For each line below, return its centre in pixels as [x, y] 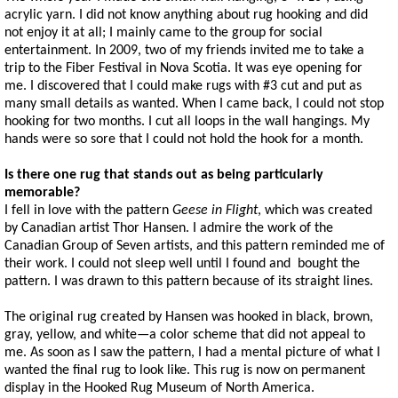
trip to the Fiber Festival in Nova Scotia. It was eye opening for [183, 69]
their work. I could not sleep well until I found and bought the [182, 264]
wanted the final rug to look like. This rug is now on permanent [185, 371]
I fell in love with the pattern [88, 211]
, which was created [315, 211]
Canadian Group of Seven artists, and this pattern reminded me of [195, 247]
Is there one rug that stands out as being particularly [164, 175]
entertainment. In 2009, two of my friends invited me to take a [184, 51]
